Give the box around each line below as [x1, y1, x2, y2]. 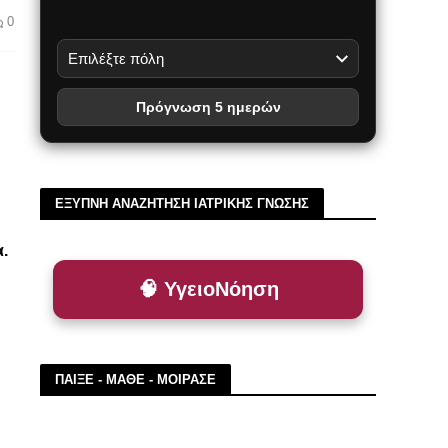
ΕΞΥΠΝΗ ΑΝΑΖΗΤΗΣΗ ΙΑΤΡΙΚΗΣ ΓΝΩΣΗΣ [55, 196, 309, 211]
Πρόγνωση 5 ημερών [135, 99, 281, 115]
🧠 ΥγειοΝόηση [137, 278, 279, 300]
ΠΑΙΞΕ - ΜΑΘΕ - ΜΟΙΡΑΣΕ [55, 372, 216, 387]
